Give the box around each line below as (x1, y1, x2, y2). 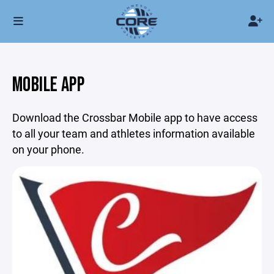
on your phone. (12, 142, 84, 157)
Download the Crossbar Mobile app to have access (12, 110, 257, 125)
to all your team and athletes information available (12, 126, 255, 141)
